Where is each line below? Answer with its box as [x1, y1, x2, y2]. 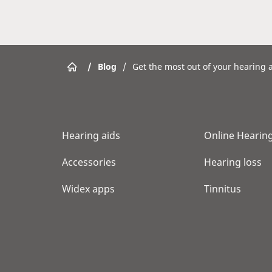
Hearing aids [62, 129, 120, 142]
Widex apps [62, 182, 115, 195]
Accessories [62, 155, 116, 169]
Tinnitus [204, 182, 241, 195]
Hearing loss [204, 155, 262, 169]
